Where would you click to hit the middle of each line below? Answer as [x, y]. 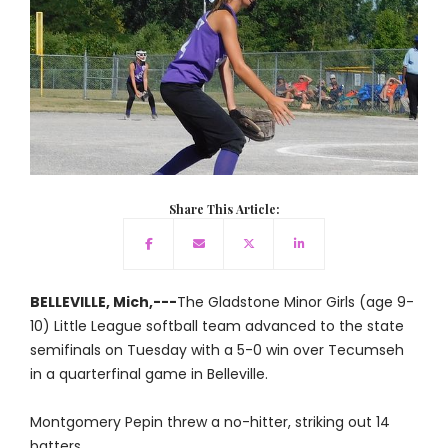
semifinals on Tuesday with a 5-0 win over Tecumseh [216, 350]
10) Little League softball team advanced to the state [216, 326]
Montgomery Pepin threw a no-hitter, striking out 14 [209, 422]
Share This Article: [224, 209]
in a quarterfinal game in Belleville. [148, 374]
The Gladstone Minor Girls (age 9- [295, 302]
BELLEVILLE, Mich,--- [103, 302]
